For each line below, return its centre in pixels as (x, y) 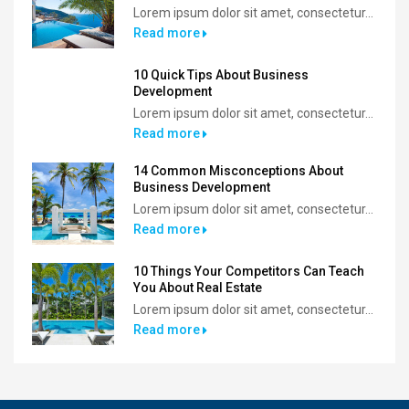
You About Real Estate (198, 288)
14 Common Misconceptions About (238, 171)
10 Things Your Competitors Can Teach (249, 272)
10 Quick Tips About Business (221, 75)
